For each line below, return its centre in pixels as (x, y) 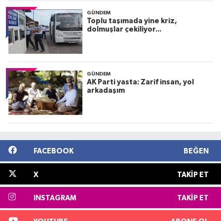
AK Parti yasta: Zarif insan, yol (140, 82)
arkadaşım (106, 90)
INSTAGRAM (55, 198)
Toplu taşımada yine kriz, (132, 21)
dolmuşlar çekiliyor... (124, 29)
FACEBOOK (53, 151)
